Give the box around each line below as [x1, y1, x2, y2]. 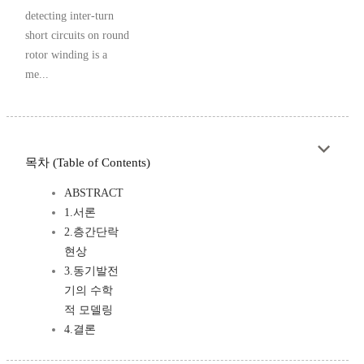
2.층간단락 [64, 226, 119, 239]
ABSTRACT [64, 187, 123, 200]
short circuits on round [25, 29, 129, 42]
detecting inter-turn [25, 10, 114, 23]
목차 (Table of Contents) [25, 156, 150, 170]
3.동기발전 [64, 265, 119, 278]
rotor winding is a [25, 49, 107, 62]
